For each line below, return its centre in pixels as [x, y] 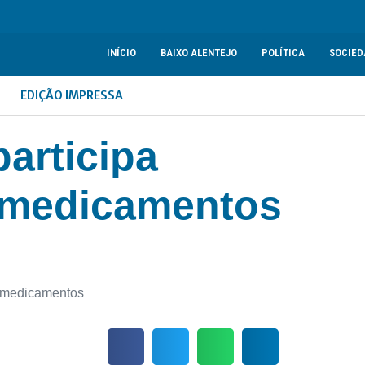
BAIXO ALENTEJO [199, 53]
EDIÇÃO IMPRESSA [72, 95]
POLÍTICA [284, 53]
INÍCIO [122, 53]
